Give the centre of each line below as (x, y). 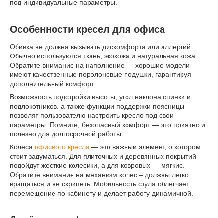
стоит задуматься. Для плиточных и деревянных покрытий (103, 156)
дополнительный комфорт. (52, 83)
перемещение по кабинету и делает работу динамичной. (101, 193)
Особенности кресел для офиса (87, 29)
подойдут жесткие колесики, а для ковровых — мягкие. (97, 165)
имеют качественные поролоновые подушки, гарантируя (100, 74)
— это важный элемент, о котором (145, 147)
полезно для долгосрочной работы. (66, 134)
